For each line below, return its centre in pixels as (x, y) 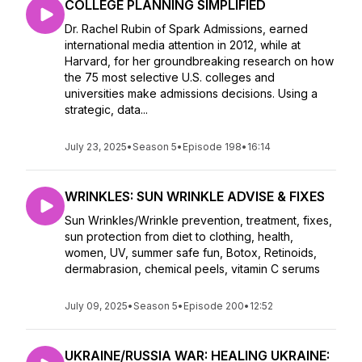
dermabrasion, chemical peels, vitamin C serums (194, 269)
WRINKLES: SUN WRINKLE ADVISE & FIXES (195, 196)
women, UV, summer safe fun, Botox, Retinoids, (191, 253)
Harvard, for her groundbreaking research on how (199, 61)
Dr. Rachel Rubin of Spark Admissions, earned (186, 29)
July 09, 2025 (96, 306)
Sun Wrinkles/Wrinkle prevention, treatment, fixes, (198, 220)
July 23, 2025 (96, 147)
